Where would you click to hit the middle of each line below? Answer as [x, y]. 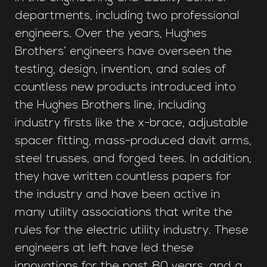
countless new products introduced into [125, 87]
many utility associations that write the [124, 212]
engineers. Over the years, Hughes [111, 34]
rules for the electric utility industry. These [132, 230]
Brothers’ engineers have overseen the [123, 52]
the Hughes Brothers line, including [110, 105]
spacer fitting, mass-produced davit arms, [133, 141]
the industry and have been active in [117, 195]
